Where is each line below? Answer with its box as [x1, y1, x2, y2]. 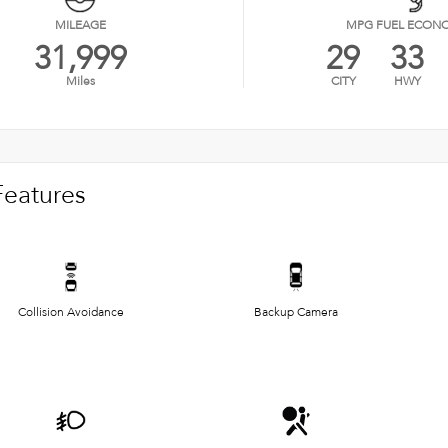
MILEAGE [54, 16, 106, 33]
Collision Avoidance [17, 304, 124, 321]
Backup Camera [253, 304, 338, 321]
